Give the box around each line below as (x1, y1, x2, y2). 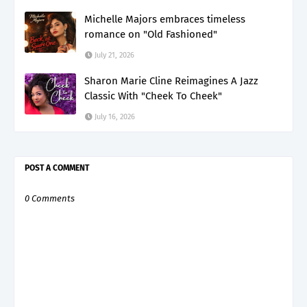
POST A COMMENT (25, 162, 89, 173)
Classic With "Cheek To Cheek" (84, 89, 222, 102)
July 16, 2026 (95, 112, 135, 121)
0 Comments (25, 193, 75, 204)
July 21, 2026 (95, 50, 134, 60)
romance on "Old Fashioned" (84, 27, 217, 40)
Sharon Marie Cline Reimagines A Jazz (84, 74, 258, 87)
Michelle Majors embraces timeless (84, 12, 245, 25)
